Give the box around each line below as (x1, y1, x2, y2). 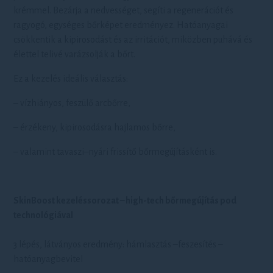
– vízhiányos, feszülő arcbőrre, (13, 98, 131, 108)
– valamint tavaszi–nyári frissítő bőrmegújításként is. (13, 147, 218, 157)
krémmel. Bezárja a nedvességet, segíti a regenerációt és (13, 5, 234, 15)
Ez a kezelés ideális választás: (13, 74, 129, 83)
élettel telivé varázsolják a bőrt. (13, 49, 136, 59)
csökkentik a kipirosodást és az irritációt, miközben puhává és (13, 35, 253, 44)
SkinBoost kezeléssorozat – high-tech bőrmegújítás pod (13, 196, 237, 205)
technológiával (13, 210, 74, 220)
